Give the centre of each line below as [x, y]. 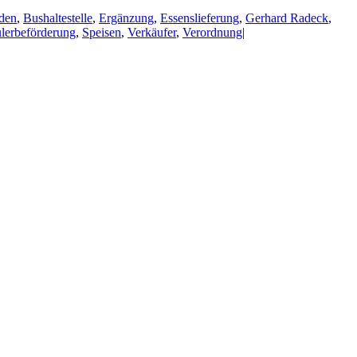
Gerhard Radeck [287, 18]
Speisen [102, 32]
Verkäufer [152, 32]
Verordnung [212, 32]
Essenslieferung [200, 18]
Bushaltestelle [58, 18]
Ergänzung [126, 18]
